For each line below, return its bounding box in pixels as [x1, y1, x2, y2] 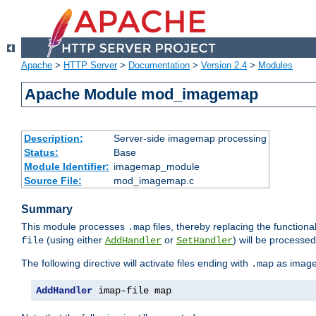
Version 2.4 [201, 60, 247, 71]
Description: [23, 133, 83, 145]
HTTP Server [63, 60, 117, 71]
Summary [21, 203, 73, 216]
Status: [23, 147, 59, 159]
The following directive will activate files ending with [21, 257, 251, 269]
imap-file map [92, 285, 171, 297]
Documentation [128, 60, 190, 71]
